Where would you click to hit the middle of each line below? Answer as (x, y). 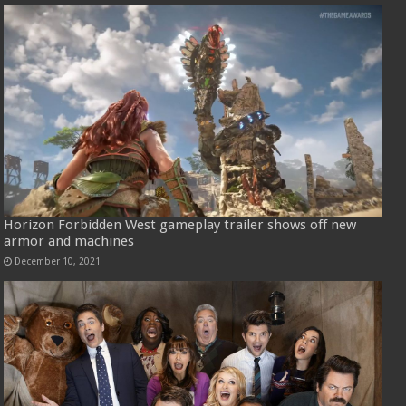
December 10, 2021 (58, 261)
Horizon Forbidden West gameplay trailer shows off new (180, 225)
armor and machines (69, 242)
